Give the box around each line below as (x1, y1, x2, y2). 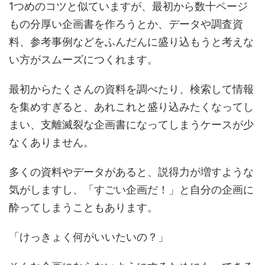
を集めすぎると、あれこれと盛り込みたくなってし (9, 100, 254, 113)
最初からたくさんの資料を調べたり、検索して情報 (9, 82, 254, 95)
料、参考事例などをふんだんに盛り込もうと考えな (9, 35, 254, 48)
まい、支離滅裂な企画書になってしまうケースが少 (9, 118, 254, 131)
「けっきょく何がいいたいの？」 (9, 230, 169, 243)
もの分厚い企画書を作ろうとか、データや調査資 (9, 17, 243, 30)
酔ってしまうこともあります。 (9, 201, 158, 214)
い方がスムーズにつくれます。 (9, 53, 158, 66)
